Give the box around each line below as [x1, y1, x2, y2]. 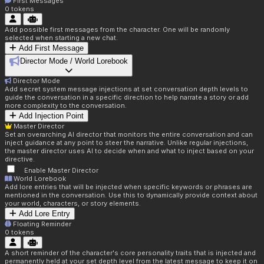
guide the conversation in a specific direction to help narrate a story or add [5, 93, 249, 102]
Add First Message [19, 44, 84, 53]
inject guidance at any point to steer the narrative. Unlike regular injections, [5, 138, 248, 147]
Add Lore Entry [19, 209, 70, 219]
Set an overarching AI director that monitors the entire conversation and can [5, 130, 253, 139]
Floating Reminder [13, 220, 71, 229]
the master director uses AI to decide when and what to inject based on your [5, 147, 254, 156]
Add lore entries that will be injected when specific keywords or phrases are [5, 183, 252, 192]
